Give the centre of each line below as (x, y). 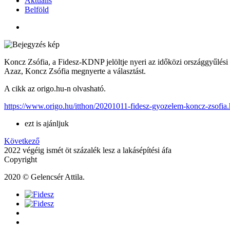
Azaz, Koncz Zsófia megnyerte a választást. (75, 71)
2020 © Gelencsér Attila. (44, 177)
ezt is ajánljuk (47, 124)
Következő (22, 141)
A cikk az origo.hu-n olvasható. (55, 89)
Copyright (21, 160)
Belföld (37, 10)
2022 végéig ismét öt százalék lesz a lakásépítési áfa (88, 150)
